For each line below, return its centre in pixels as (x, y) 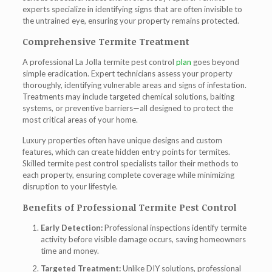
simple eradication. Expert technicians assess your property (127, 73)
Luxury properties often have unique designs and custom (122, 140)
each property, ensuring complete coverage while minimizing (128, 175)
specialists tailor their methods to (178, 163)
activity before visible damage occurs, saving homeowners (143, 239)
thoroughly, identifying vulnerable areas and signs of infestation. (134, 85)
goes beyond (215, 62)
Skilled (35, 163)
